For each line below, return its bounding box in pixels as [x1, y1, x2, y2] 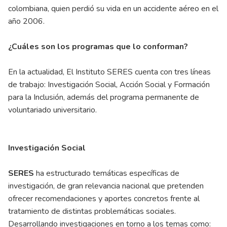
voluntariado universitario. [8, 104, 97, 116]
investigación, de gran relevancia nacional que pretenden [8, 180, 204, 192]
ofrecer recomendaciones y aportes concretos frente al [8, 193, 200, 204]
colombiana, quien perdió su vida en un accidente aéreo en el [8, 3, 218, 14]
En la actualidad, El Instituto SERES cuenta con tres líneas [8, 66, 211, 78]
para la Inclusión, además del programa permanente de [8, 91, 199, 103]
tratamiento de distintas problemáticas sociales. [8, 205, 176, 217]
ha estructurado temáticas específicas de [34, 167, 179, 179]
